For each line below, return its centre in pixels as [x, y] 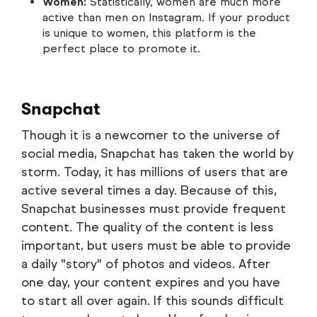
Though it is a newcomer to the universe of [151, 136]
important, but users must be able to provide [156, 246]
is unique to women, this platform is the [149, 33]
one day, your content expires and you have [151, 283]
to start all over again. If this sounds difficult [152, 301]
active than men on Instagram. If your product [166, 18]
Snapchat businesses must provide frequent [154, 209]
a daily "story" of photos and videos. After [146, 264]
